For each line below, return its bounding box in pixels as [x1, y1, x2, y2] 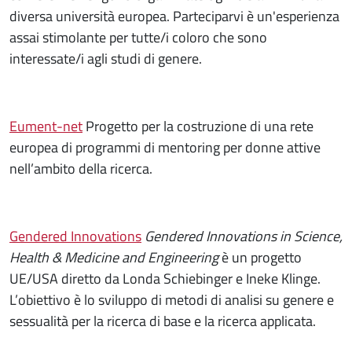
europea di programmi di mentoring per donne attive [9, 136, 321, 158]
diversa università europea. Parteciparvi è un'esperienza [9, 5, 339, 27]
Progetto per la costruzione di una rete [82, 115, 313, 137]
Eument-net [9, 115, 82, 137]
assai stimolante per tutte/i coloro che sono [9, 26, 267, 48]
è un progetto [218, 246, 302, 268]
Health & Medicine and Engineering [9, 246, 218, 268]
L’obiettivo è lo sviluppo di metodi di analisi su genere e [9, 288, 334, 310]
